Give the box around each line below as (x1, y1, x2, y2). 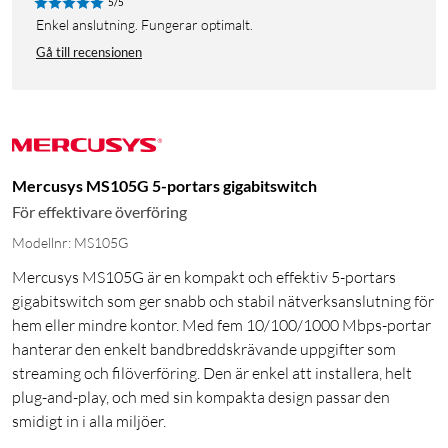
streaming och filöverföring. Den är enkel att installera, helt (12, 363, 412, 384)
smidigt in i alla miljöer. (12, 411, 166, 432)
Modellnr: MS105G (12, 234, 128, 252)
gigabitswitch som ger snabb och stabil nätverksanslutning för (12, 291, 434, 312)
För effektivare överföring (12, 202, 187, 222)
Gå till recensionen (36, 44, 142, 61)
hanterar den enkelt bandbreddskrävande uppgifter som (12, 339, 396, 360)
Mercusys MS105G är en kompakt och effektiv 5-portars (12, 267, 396, 288)
